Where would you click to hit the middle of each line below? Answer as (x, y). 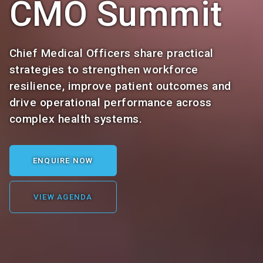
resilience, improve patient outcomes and (120, 86)
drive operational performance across (111, 102)
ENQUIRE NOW (63, 161)
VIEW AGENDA (63, 197)
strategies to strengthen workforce (104, 70)
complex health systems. (76, 119)
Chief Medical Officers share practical (112, 53)
